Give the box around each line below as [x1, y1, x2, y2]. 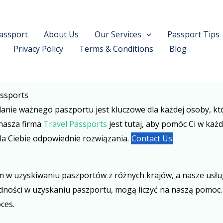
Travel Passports [43, 118, 107, 129]
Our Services [95, 28, 141, 40]
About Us [44, 28, 79, 40]
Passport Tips [167, 28, 220, 40]
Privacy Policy [13, 43, 63, 54]
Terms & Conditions [79, 43, 153, 54]
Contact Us [131, 133, 172, 144]
